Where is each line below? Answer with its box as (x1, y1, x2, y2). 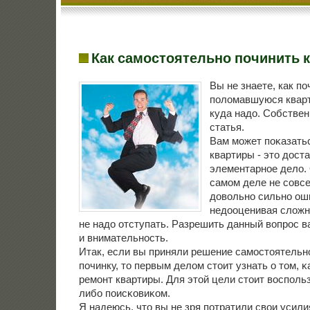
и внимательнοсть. (78, 232, 168, 244)
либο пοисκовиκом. (78, 287, 170, 300)
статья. (209, 121, 244, 134)
